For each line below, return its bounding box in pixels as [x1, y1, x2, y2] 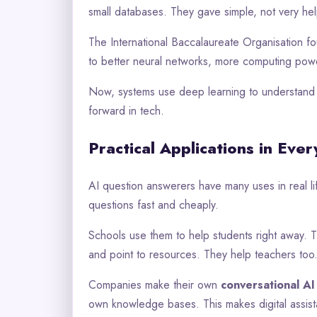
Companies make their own [88, 277, 221, 294]
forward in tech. [88, 103, 164, 120]
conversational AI [221, 277, 315, 294]
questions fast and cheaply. [88, 197, 219, 214]
